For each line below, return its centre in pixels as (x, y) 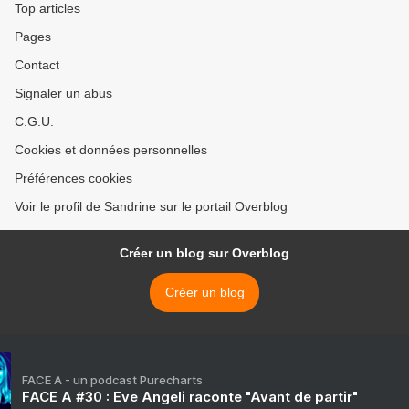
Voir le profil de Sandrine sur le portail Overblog (151, 206)
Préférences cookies (73, 178)
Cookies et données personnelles (111, 150)
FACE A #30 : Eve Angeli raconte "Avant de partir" (190, 397)
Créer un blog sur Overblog (204, 253)
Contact (37, 65)
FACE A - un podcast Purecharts (112, 380)
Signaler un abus (63, 93)
